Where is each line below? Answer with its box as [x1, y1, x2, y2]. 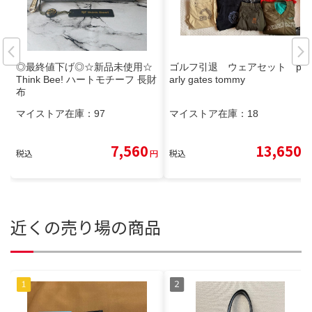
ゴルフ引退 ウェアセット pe [169, 61, 307, 73]
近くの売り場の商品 [10, 214, 161, 240]
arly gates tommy [169, 74, 245, 86]
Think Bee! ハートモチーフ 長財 [16, 74, 157, 86]
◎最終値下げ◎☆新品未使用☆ [16, 61, 153, 73]
